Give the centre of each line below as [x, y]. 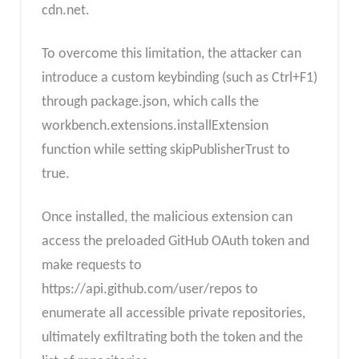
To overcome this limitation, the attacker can [171, 54]
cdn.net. [65, 11]
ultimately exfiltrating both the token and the [172, 337]
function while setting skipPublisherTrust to [165, 150]
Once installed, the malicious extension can [167, 217]
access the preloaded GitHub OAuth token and [175, 241]
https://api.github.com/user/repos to [149, 289]
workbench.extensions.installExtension [155, 126]
